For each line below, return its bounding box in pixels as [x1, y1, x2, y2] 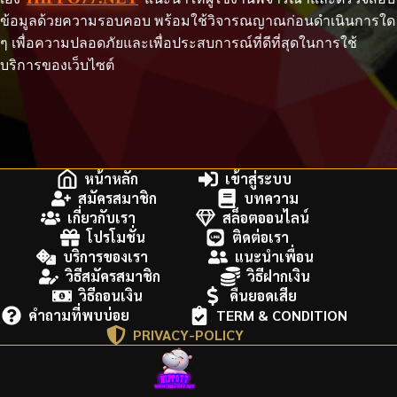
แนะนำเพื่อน [234, 247, 314, 266]
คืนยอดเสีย [230, 286, 298, 305]
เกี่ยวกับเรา [66, 208, 136, 227]
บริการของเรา [62, 247, 148, 266]
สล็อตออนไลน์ [222, 208, 309, 227]
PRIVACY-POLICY [132, 325, 244, 344]
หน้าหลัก [84, 169, 139, 188]
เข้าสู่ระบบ [225, 169, 292, 188]
